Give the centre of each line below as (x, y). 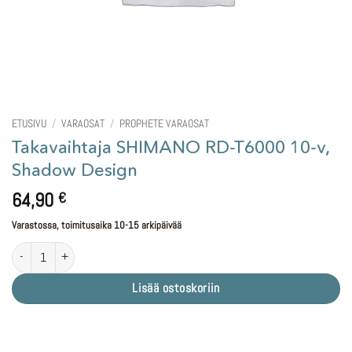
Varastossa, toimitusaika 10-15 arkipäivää (97, 225)
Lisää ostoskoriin (176, 288)
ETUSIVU (29, 124)
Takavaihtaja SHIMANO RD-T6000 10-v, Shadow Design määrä (136, 249)
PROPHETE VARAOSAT (165, 124)
